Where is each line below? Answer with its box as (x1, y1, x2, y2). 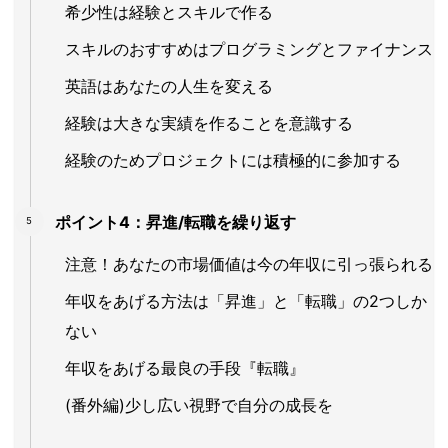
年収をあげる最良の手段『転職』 (65, 358, 305, 379)
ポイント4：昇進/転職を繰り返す (55, 212, 296, 233)
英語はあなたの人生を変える (65, 76, 273, 97)
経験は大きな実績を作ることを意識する (65, 113, 353, 134)
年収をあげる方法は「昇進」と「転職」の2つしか (65, 291, 427, 312)
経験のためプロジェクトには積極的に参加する (65, 150, 401, 171)
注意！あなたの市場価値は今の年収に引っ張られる (65, 254, 433, 275)
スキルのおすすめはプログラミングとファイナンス (65, 39, 433, 60)
